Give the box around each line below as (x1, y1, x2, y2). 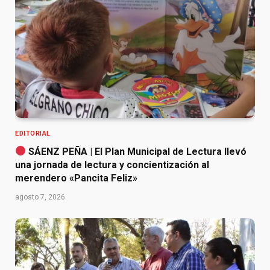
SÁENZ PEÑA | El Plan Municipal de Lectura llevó (26, 145, 247, 157)
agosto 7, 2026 (15, 192, 65, 201)
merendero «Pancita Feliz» (15, 172, 137, 184)
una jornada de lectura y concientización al (15, 159, 209, 171)
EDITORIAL (15, 129, 51, 137)
